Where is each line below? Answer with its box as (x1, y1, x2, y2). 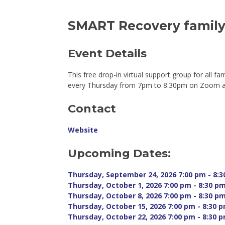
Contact (68, 101, 117, 116)
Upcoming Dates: (68, 146, 171, 160)
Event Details (68, 46, 147, 60)
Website (68, 125, 98, 135)
